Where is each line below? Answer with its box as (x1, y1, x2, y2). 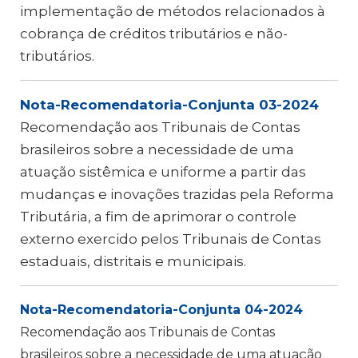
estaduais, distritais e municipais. (20, 253, 246, 269)
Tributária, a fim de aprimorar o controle (20, 209, 296, 225)
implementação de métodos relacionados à (20, 3, 325, 19)
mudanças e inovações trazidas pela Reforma (20, 186, 334, 202)
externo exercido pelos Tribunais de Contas (20, 231, 321, 247)
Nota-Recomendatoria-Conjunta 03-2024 (20, 97, 319, 113)
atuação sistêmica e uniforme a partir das (20, 164, 306, 180)
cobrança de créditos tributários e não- (20, 26, 288, 42)
